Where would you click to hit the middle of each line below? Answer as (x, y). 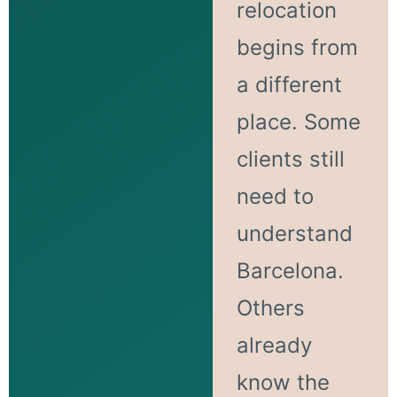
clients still (290, 159)
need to (275, 196)
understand (294, 233)
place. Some (298, 121)
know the (283, 382)
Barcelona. (290, 270)
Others (270, 307)
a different (289, 84)
